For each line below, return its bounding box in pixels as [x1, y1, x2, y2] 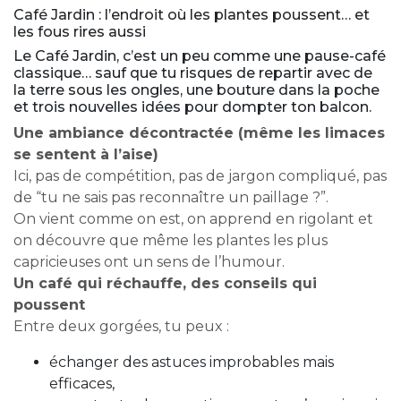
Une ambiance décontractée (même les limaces [13, 124, 385, 142]
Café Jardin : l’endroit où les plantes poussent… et [13, 6, 370, 24]
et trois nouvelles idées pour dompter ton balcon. [13, 98, 371, 116]
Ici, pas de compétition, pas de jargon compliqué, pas [13, 167, 387, 185]
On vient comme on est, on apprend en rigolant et [13, 210, 373, 228]
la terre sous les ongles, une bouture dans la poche [13, 81, 380, 99]
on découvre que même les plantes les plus [13, 232, 328, 250]
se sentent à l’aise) [13, 146, 158, 164]
